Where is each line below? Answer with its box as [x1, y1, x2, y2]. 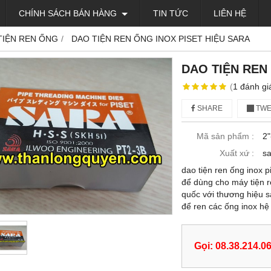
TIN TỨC [153, 8, 188, 18]
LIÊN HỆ [214, 8, 246, 18]
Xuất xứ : [220, 148, 254, 158]
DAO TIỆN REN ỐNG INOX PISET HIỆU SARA [71, 34, 250, 44]
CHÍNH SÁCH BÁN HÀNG [19, 8, 119, 18]
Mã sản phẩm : [197, 131, 254, 141]
